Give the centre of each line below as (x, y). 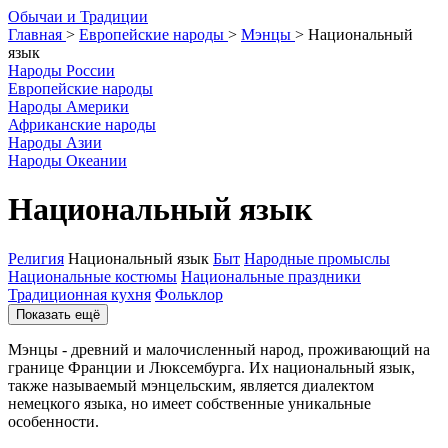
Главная (35, 34)
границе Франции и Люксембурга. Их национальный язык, (211, 367)
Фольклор (189, 294)
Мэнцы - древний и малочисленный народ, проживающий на (219, 349)
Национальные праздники (271, 276)
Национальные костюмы (92, 276)
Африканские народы (82, 124)
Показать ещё (58, 314)
